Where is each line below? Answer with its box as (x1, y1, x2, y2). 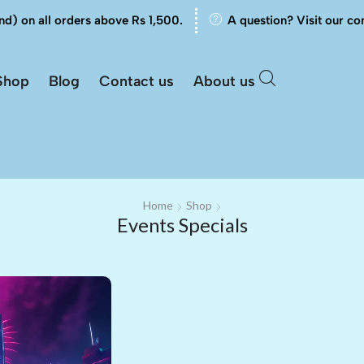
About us (193, 72, 256, 90)
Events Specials (116, 214, 248, 237)
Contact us (99, 72, 175, 90)
